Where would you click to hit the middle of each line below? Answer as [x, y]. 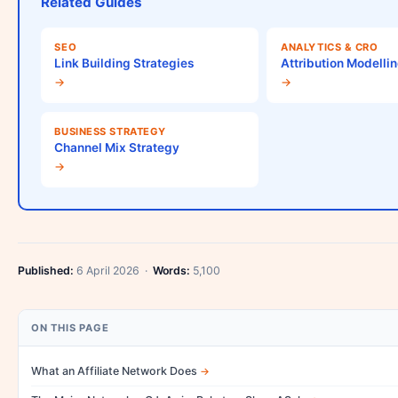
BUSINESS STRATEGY [110, 132]
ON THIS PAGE [70, 327]
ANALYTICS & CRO [330, 47]
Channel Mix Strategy [117, 148]
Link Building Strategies [124, 63]
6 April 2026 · [113, 270]
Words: [171, 270]
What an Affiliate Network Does [114, 370]
